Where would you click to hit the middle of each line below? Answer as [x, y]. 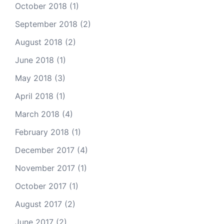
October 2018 [41, 6]
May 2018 [33, 78]
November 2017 [45, 168]
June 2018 [34, 60]
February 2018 [42, 132]
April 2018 [34, 96]
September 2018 [46, 24]
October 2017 [41, 186]
